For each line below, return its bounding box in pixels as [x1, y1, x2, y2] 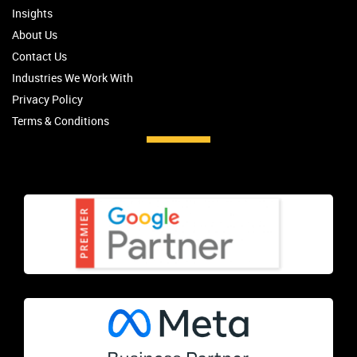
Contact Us [12, 48, 67, 64]
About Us [12, 26, 57, 42]
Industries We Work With [12, 69, 133, 85]
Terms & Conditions [12, 112, 109, 128]
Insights [12, 5, 53, 21]
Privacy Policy [12, 91, 83, 107]
